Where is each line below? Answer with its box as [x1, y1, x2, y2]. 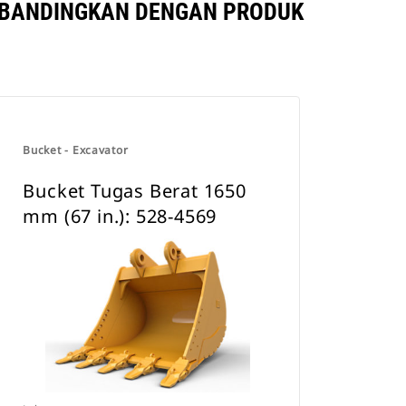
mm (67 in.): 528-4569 [23, 204, 217, 228]
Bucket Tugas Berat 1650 [23, 179, 246, 203]
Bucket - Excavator [23, 142, 129, 158]
